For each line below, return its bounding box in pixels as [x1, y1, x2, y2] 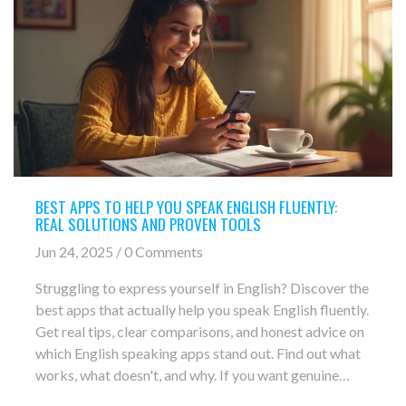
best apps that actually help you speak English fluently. [35, 301, 369, 319]
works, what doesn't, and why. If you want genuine [35, 366, 339, 384]
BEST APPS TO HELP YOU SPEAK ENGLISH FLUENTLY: [35, 194, 337, 218]
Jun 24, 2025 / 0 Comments [35, 243, 203, 261]
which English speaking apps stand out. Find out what [35, 344, 361, 362]
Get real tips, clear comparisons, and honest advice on [35, 323, 364, 341]
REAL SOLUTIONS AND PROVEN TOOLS [35, 211, 261, 236]
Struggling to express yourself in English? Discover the [35, 279, 369, 297]
